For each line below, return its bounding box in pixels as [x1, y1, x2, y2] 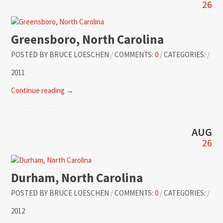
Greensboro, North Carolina [11, 31, 164, 48]
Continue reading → [11, 86, 74, 96]
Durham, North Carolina [11, 170, 143, 186]
